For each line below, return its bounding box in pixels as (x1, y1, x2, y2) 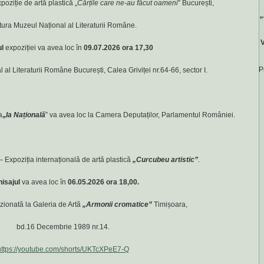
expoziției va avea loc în (4, 44, 84, 52)
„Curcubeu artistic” (132, 156, 198, 164)
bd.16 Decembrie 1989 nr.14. (16, 223, 110, 231)
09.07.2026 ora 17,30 (84, 44, 153, 52)
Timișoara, (154, 200, 187, 209)
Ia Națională (5, 111, 45, 119)
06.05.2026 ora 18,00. (67, 178, 139, 186)
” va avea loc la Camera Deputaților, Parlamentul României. (45, 111, 235, 119)
